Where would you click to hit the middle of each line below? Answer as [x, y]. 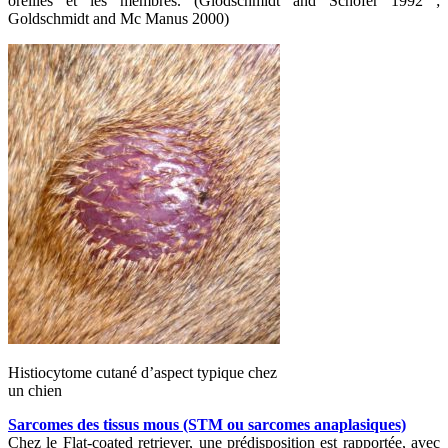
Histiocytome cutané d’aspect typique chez [142, 372]
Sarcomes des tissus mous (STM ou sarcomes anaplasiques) [207, 424]
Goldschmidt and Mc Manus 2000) [118, 18]
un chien [35, 390]
